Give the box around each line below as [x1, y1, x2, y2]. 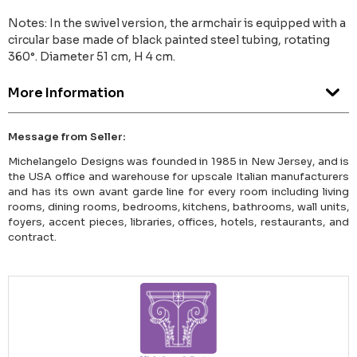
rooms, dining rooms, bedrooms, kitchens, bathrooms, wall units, [8, 200, 349, 214]
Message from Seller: [8, 130, 126, 144]
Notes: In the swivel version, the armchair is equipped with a [8, 16, 346, 31]
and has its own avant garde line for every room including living [8, 185, 349, 199]
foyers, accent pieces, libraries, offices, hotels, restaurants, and [8, 215, 349, 229]
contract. [8, 230, 57, 245]
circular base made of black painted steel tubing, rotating [8, 33, 330, 48]
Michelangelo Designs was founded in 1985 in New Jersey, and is [8, 155, 349, 169]
